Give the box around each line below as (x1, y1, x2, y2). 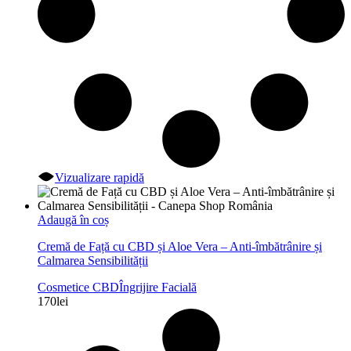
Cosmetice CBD (38, 280, 119, 295)
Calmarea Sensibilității (38, 254, 148, 268)
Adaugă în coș (38, 213, 109, 227)
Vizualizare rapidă (55, 171, 145, 185)
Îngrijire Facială (119, 280, 197, 295)
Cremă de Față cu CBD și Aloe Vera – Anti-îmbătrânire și (38, 240, 322, 254)
